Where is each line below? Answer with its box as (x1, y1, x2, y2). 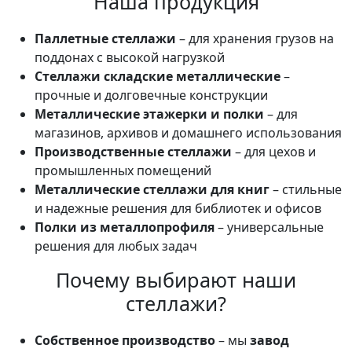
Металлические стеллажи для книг (35, 181, 269, 198)
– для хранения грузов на (176, 30, 334, 47)
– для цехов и (232, 143, 316, 160)
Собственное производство (35, 332, 215, 349)
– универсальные (214, 218, 324, 236)
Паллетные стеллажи (35, 30, 176, 47)
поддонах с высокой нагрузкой (35, 49, 225, 66)
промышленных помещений (35, 162, 211, 179)
